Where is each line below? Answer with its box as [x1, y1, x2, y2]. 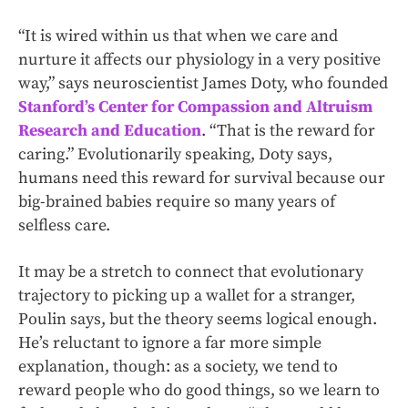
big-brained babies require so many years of [18, 191, 335, 212]
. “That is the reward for [201, 120, 375, 141]
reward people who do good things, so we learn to [18, 380, 380, 401]
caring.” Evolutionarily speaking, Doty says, [18, 144, 332, 165]
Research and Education [18, 120, 201, 141]
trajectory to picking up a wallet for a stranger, [18, 285, 355, 306]
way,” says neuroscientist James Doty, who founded [18, 73, 388, 94]
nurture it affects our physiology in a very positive [18, 49, 381, 70]
